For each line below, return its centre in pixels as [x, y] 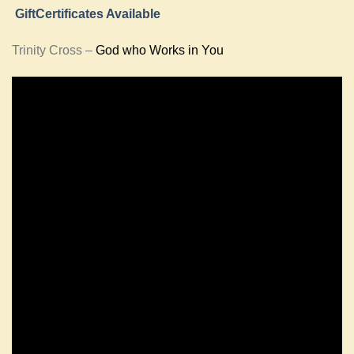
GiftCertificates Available [88, 14]
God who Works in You [160, 50]
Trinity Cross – [54, 50]
